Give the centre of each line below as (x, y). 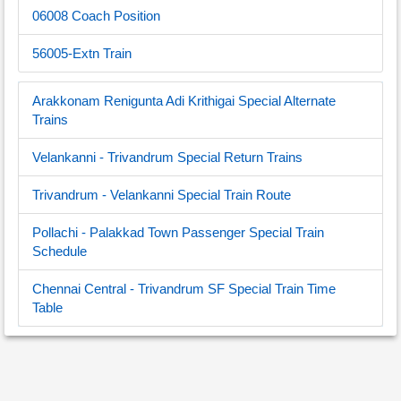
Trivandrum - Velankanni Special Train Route (162, 195)
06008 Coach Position (96, 16)
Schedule (60, 251)
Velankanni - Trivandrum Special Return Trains (167, 157)
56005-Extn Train (82, 53)
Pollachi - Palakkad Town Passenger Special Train (178, 232)
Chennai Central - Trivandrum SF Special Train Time (184, 289)
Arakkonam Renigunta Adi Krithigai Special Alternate (184, 101)
